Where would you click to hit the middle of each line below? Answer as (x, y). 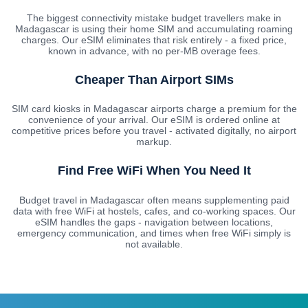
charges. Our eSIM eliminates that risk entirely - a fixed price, (154, 40)
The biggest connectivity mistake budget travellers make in (154, 18)
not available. (154, 244)
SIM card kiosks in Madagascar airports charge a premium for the (154, 109)
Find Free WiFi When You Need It (154, 171)
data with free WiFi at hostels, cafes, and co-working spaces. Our (154, 211)
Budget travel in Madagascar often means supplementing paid (154, 200)
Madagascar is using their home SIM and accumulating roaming (154, 29)
